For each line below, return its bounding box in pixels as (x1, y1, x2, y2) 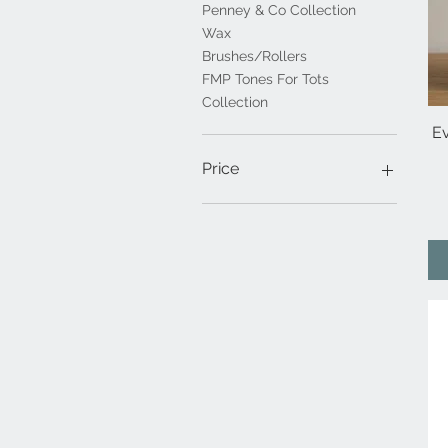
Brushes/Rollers (202, 48, 307, 65)
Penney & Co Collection (202, 2, 356, 19)
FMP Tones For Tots (202, 71, 329, 88)
